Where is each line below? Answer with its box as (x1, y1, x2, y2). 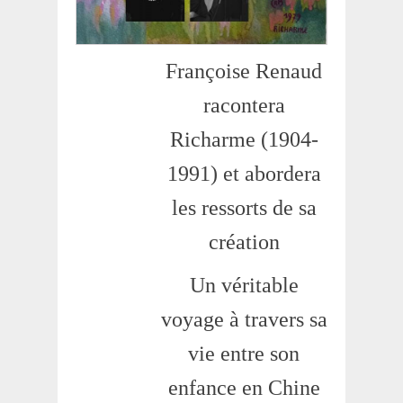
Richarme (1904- (169, 127, 318, 151)
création (208, 229, 280, 254)
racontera (202, 93, 285, 117)
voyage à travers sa (160, 307, 327, 331)
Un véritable (189, 273, 299, 297)
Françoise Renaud (166, 58, 323, 83)
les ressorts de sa (171, 195, 317, 219)
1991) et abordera (166, 161, 321, 185)
